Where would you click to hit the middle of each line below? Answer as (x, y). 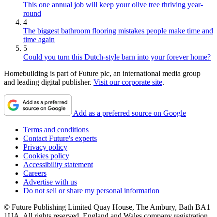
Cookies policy (46, 156)
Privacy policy (45, 147)
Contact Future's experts (60, 139)
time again (39, 40)
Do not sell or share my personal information (91, 191)
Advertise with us (50, 182)
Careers (35, 173)
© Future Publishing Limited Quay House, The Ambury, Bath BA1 (107, 207)
